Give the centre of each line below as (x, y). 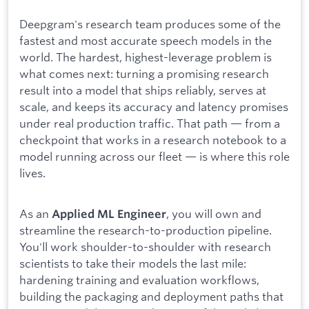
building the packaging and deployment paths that (151, 297)
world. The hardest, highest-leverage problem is (146, 57)
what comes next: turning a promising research (144, 73)
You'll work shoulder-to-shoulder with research (145, 247)
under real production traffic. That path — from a (150, 123)
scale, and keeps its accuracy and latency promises (154, 106)
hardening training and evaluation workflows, (139, 280)
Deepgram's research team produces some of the (150, 23)
